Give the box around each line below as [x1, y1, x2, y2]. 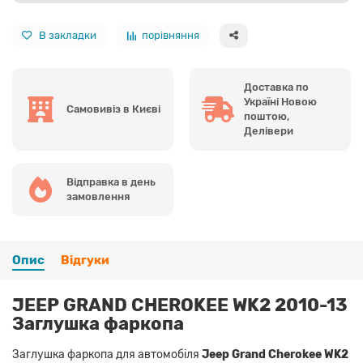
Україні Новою [244, 95, 317, 108]
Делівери [244, 124, 293, 137]
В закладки [39, 28, 96, 41]
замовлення [66, 190, 130, 203]
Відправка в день [66, 175, 156, 188]
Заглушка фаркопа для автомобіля [12, 347, 202, 361]
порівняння [142, 28, 199, 41]
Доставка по [244, 80, 309, 93]
